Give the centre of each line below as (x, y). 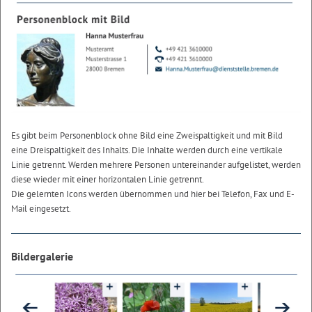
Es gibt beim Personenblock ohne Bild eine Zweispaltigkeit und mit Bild (147, 135)
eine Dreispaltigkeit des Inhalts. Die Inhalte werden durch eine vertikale (147, 150)
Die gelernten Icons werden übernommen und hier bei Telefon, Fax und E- (153, 194)
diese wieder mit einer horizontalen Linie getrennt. (108, 179)
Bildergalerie (42, 256)
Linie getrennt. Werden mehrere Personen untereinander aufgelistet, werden (156, 164)
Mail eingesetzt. (41, 208)
